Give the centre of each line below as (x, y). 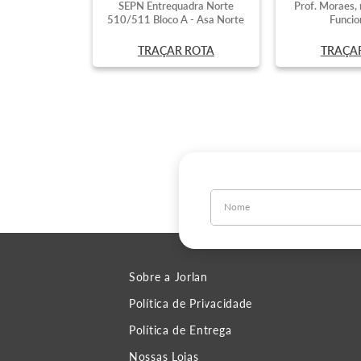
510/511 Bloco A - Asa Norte (176, 19)
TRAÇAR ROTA (176, 50)
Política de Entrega (180, 330)
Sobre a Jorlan (168, 277)
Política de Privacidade (191, 303)
